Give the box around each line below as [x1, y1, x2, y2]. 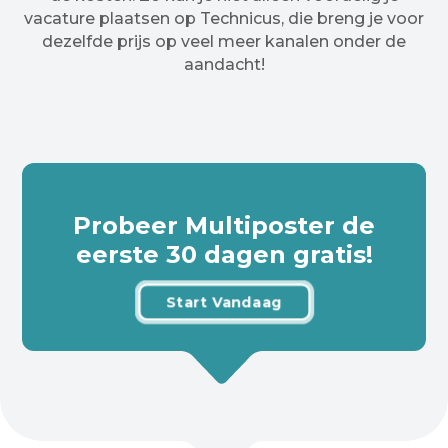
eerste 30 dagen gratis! [75, 239, 373, 269]
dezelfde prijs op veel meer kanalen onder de [42, 31, 406, 51]
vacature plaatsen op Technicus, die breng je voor [24, 8, 424, 28]
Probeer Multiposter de [73, 210, 375, 240]
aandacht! [183, 54, 265, 74]
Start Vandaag [165, 293, 283, 311]
